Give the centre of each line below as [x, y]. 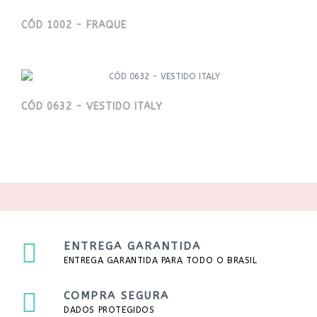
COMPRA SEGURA [116, 296]
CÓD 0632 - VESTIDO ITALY [92, 107]
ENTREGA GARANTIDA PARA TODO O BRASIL [161, 261]
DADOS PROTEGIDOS [109, 310]
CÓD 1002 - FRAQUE [74, 25]
